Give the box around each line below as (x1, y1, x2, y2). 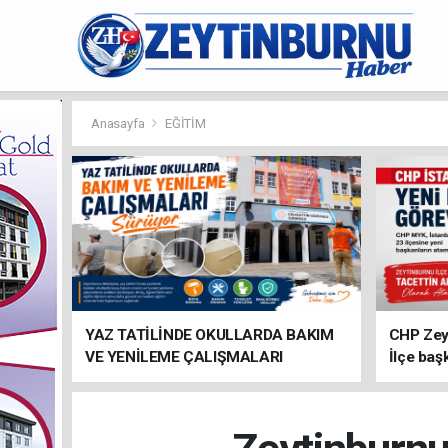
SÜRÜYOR (85, 370, 154, 388)
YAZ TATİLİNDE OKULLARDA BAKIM (85, 326, 334, 344)
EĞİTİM (164, 116, 206, 131)
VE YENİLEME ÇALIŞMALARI (85, 348, 283, 366)
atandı (388, 370, 432, 388)
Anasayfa (91, 116, 148, 131)
